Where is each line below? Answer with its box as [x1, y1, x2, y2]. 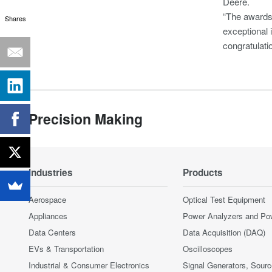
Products [183, 166, 223, 179]
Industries [29, 166, 73, 179]
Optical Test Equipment [183, 194, 265, 205]
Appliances [29, 210, 67, 222]
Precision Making [29, 109, 143, 129]
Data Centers [29, 226, 76, 238]
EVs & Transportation [29, 243, 104, 254]
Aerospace [29, 194, 66, 205]
